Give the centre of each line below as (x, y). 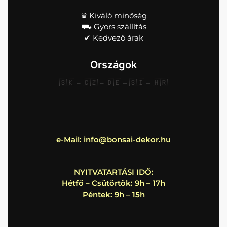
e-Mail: (70, 139)
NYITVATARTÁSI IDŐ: (113, 172)
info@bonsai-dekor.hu (127, 139)
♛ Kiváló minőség (113, 15)
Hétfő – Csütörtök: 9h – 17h (113, 183)
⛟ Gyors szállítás (113, 26)
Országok (113, 65)
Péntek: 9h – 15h (113, 195)
